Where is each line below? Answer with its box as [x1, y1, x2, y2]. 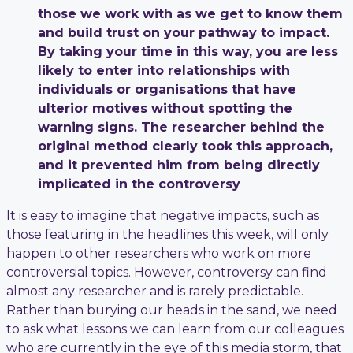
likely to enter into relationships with [38, 62, 290, 78]
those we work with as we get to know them [38, 6, 343, 21]
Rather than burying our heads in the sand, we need [6, 302, 337, 318]
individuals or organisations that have [38, 81, 296, 97]
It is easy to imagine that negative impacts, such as [6, 207, 319, 223]
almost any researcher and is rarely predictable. [6, 283, 303, 299]
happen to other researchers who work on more [6, 245, 311, 261]
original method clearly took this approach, [38, 138, 333, 154]
